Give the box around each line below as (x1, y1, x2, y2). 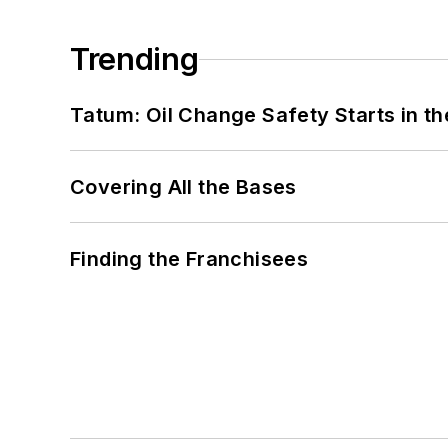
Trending (70, 41, 199, 78)
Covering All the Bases (70, 175, 297, 200)
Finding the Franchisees (70, 247, 309, 272)
